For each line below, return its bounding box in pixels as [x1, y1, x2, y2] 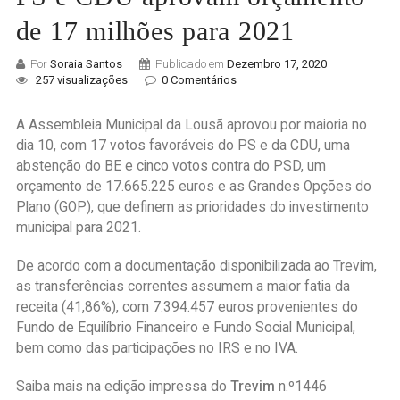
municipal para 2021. [15, 220, 141, 237]
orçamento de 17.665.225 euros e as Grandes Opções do [15, 179, 371, 196]
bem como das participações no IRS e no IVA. [15, 340, 298, 357]
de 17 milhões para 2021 [15, 16, 295, 46]
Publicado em [154, 57, 227, 71]
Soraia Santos [49, 57, 122, 71]
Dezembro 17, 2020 [226, 57, 327, 71]
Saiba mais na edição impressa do [15, 379, 230, 396]
